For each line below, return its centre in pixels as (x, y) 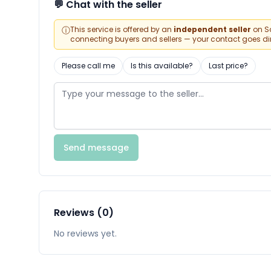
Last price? (228, 66)
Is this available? (162, 66)
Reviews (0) (84, 213)
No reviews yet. (85, 234)
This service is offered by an (122, 30)
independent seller (212, 30)
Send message (96, 148)
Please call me (88, 66)
